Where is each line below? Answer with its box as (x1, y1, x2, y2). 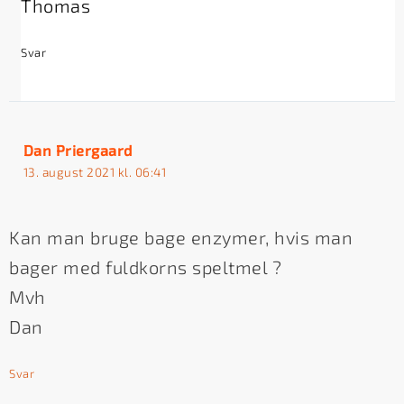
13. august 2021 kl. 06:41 (23, 163, 167, 179)
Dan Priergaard (23, 141, 133, 159)
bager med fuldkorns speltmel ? (9, 255, 281, 278)
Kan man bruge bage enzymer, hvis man (9, 225, 353, 248)
